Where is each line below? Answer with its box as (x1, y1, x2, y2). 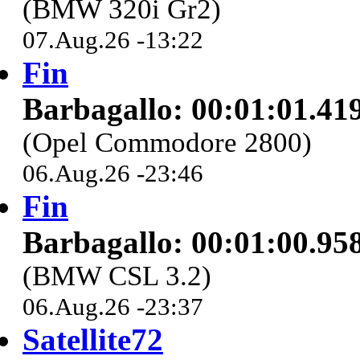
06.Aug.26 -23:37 (22, 292, 203, 321)
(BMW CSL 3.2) (22, 260, 211, 292)
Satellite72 (22, 322, 163, 358)
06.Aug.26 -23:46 (22, 159, 203, 188)
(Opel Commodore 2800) (22, 127, 312, 159)
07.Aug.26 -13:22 (22, 26, 203, 55)
